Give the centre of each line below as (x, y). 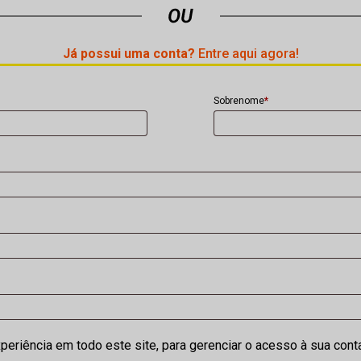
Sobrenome (239, 101)
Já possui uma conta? (129, 54)
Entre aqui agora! (247, 54)
